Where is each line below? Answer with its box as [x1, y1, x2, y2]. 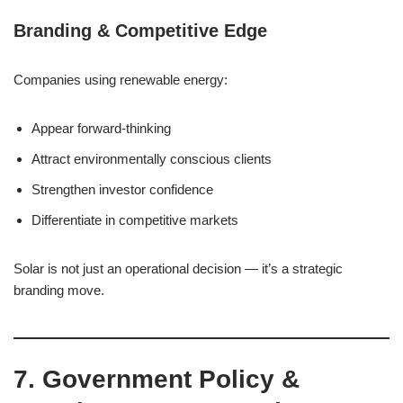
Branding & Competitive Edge [13, 21, 267, 40]
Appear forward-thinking [31, 121, 171, 136]
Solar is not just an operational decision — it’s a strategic [13, 261, 343, 276]
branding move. [13, 282, 104, 298]
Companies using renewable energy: [13, 72, 228, 87]
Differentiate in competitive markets [31, 212, 238, 228]
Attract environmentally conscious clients [31, 151, 272, 166]
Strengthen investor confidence [31, 182, 213, 197]
